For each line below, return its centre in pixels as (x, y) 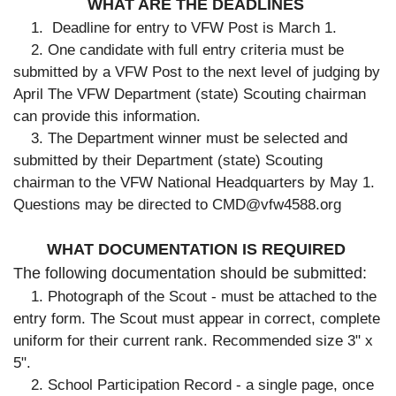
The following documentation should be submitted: (192, 273)
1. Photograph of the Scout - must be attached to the (195, 297)
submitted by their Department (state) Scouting (168, 160)
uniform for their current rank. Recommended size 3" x (193, 341)
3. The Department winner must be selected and (180, 138)
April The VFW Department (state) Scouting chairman (190, 94)
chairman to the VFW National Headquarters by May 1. (196, 183)
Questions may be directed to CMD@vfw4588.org (177, 205)
